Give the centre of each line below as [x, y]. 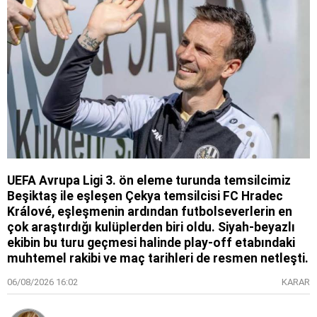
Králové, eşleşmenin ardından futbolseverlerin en [150, 212]
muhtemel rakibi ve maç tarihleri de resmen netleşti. [158, 259]
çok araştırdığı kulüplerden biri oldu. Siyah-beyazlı [151, 227]
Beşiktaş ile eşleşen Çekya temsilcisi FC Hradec [145, 196]
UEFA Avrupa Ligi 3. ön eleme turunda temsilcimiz [149, 181]
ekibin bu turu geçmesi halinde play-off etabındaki [151, 243]
